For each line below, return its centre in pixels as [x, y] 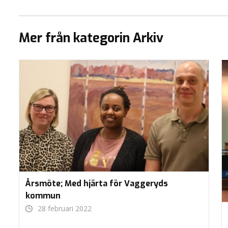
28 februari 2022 [65, 208]
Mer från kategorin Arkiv [91, 38]
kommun [43, 195]
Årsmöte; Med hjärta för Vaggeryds [97, 183]
